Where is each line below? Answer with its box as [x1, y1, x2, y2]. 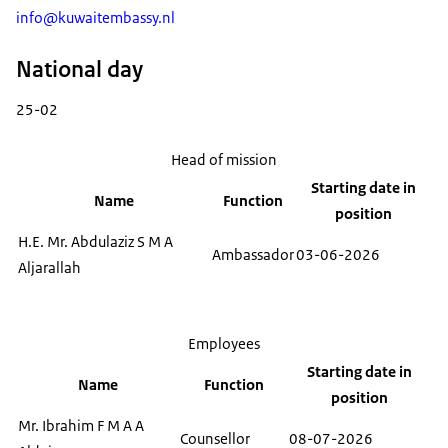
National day [16, 54, 143, 85]
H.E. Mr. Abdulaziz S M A [18, 232, 173, 252]
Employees [188, 334, 260, 354]
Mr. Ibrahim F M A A [18, 416, 144, 436]
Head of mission [171, 150, 277, 170]
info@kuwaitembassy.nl [16, 8, 175, 29]
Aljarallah [18, 258, 81, 278]
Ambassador [212, 245, 294, 265]
